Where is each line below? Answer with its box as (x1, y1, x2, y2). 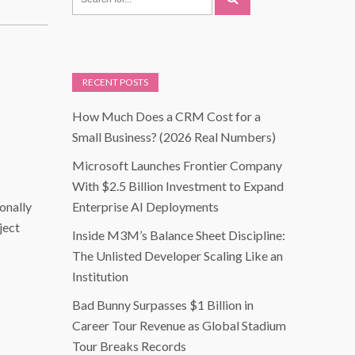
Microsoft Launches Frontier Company (72, 158, 282, 174)
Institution (72, 269, 128, 284)
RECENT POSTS (82, 76, 148, 89)
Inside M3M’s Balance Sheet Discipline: (72, 227, 285, 243)
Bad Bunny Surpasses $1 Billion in (72, 297, 254, 313)
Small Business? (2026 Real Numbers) (72, 129, 276, 145)
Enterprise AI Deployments (72, 199, 219, 215)
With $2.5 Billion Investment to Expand (72, 178, 284, 194)
